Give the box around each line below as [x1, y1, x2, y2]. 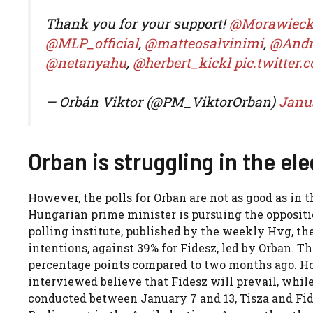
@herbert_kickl [133, 53, 231, 71]
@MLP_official [45, 34, 138, 52]
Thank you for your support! [45, 14, 229, 32]
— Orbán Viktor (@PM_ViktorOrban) [45, 93, 279, 111]
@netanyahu [45, 53, 126, 71]
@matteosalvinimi [145, 34, 263, 52]
